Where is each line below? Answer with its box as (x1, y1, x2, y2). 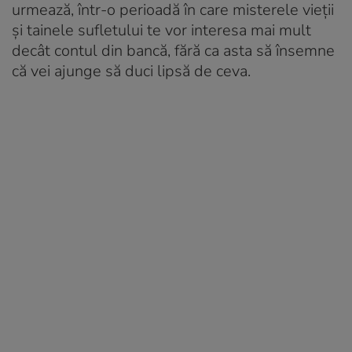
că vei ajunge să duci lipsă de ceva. (12, 60, 251, 82)
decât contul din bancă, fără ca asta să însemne (12, 39, 335, 61)
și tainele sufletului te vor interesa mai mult (12, 19, 311, 41)
